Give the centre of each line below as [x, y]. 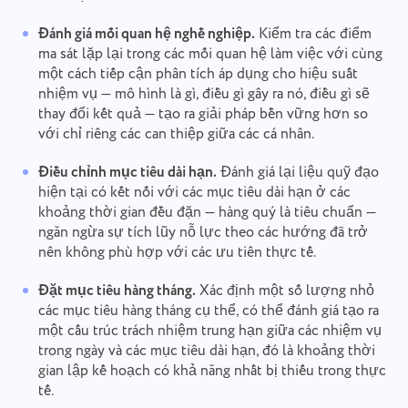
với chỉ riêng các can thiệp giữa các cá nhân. [176, 135]
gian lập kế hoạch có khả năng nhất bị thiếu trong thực [212, 372]
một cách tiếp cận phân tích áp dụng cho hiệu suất [198, 75]
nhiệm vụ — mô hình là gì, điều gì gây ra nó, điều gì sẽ [204, 95]
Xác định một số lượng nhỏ [285, 291]
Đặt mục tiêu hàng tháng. [117, 291]
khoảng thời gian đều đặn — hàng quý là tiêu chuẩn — [207, 213]
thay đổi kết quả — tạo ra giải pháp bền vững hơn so [203, 115]
